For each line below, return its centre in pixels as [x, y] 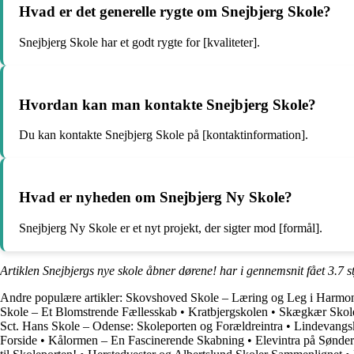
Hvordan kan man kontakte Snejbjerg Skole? [168, 104]
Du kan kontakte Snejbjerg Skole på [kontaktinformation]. [164, 135]
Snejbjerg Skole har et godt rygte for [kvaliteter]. [139, 42]
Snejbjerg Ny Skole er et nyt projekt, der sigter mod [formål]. [171, 228]
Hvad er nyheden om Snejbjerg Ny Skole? [156, 197]
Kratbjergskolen [228, 311]
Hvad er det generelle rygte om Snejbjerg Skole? [175, 12]
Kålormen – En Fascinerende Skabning [146, 340]
